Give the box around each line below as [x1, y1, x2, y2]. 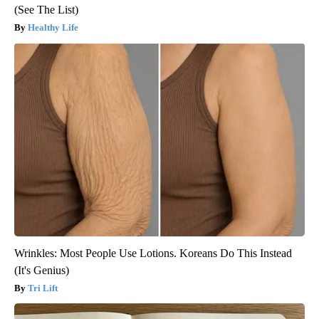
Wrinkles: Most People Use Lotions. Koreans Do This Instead [14, 246, 292, 259]
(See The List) [14, 3, 78, 16]
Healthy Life [28, 21, 78, 33]
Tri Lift [28, 282, 58, 293]
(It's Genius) [14, 263, 69, 276]
